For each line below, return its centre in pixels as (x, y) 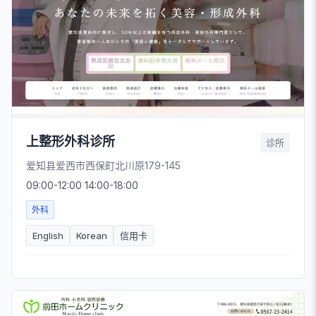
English (48, 236)
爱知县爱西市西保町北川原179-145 (103, 166)
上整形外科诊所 (71, 142)
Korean (92, 236)
